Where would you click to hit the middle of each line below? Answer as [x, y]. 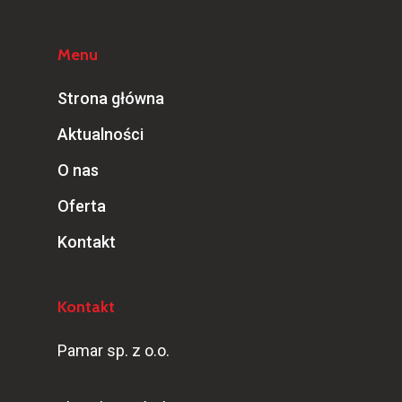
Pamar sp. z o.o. [114, 350]
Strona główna [111, 98]
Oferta [82, 206]
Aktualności [100, 134]
